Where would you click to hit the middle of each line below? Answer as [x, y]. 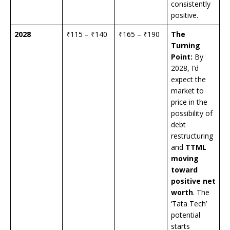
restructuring [192, 136]
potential [186, 215]
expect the [188, 80]
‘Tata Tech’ [189, 204]
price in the [189, 102]
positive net [193, 181]
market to [187, 91]
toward [184, 170]
